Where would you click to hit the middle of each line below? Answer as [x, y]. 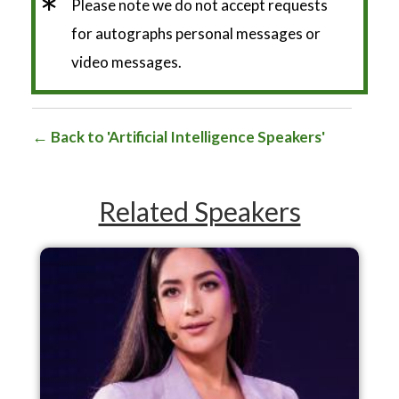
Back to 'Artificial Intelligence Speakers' [187, 136]
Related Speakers [199, 211]
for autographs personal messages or [196, 33]
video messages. [126, 61]
